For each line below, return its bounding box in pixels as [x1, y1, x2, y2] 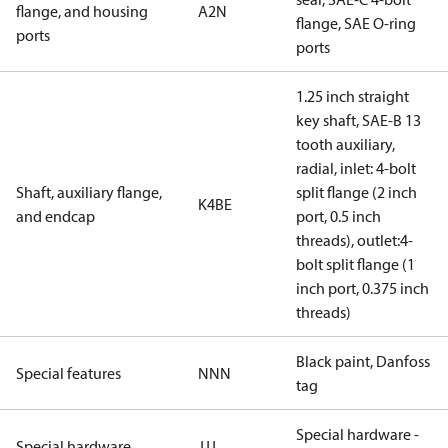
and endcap [16, 206, 95, 226]
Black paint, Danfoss [296, 351, 430, 371]
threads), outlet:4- [296, 230, 413, 250]
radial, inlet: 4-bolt [296, 158, 416, 178]
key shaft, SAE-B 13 [296, 110, 421, 130]
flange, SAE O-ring [296, 13, 416, 33]
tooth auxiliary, [296, 134, 395, 154]
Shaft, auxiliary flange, [16, 182, 162, 202]
